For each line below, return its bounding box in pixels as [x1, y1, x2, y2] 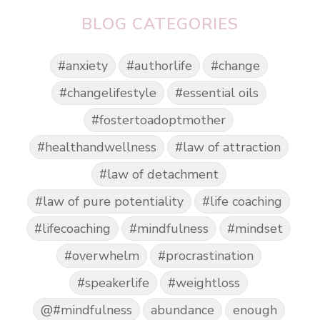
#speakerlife [77, 274, 149, 292]
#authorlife [126, 57, 192, 75]
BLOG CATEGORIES [81, 13, 239, 36]
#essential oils [174, 84, 259, 102]
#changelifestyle [59, 84, 156, 102]
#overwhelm [64, 247, 139, 265]
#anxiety [57, 57, 108, 75]
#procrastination [157, 247, 254, 265]
